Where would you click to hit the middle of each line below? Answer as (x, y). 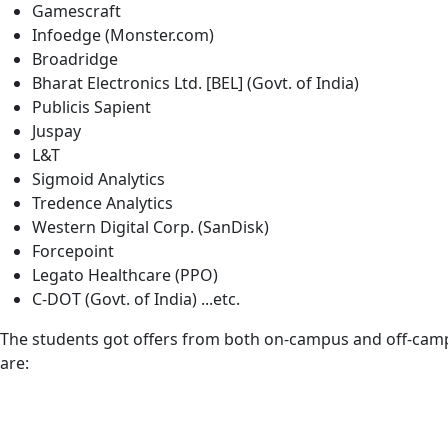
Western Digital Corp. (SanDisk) (150, 227)
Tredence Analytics (102, 203)
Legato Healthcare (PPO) (125, 275)
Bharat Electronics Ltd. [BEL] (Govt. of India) (195, 83)
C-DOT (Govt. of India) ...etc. (136, 299)
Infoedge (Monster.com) (123, 35)
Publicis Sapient (91, 107)
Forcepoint (73, 251)
